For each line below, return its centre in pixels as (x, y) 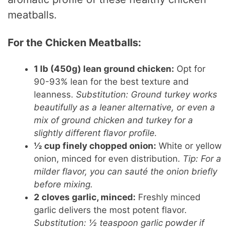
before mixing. (64, 185)
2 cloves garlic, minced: (85, 197)
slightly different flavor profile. (96, 133)
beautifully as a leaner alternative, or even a (125, 108)
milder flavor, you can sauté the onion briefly (126, 172)
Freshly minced (168, 197)
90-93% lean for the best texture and (112, 82)
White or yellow (189, 146)
